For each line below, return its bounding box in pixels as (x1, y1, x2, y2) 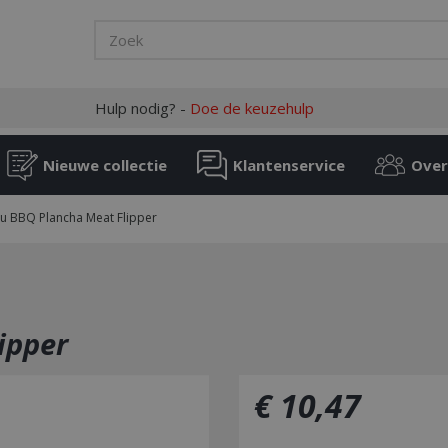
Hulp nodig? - (94, 97, 190, 118)
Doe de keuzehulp (189, 97, 314, 118)
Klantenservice (233, 155, 345, 175)
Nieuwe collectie (43, 155, 167, 175)
